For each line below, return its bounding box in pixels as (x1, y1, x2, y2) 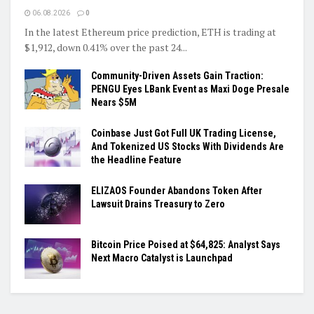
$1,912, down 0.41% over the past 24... (25, 41, 187, 55)
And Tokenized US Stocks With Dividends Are (91, 141, 284, 153)
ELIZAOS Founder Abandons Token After (91, 185, 262, 197)
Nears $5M (91, 97, 137, 109)
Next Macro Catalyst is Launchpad (91, 252, 233, 264)
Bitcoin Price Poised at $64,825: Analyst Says (91, 239, 280, 251)
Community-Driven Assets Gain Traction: (91, 70, 264, 82)
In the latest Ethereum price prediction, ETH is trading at (25, 25, 276, 39)
